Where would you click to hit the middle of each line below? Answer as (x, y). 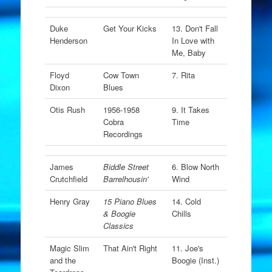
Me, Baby (190, 53)
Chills (182, 213)
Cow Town (121, 75)
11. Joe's (187, 248)
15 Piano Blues (130, 201)
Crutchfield (68, 179)
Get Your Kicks (131, 28)
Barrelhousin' (125, 179)
